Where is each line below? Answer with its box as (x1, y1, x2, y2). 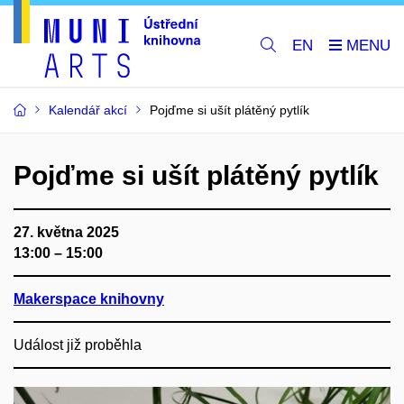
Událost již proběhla (14, 337, 142, 353)
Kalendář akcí (49, 103, 127, 117)
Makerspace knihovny (14, 291, 164, 307)
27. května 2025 (14, 225, 119, 240)
